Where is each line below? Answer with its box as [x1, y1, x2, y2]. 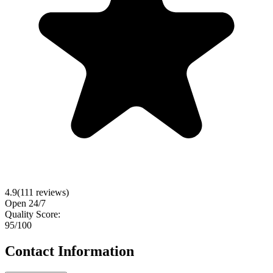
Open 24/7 [5, 197, 46, 208]
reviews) [34, 186, 69, 197]
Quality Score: [5, 208, 60, 219]
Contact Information [5, 243, 134, 259]
